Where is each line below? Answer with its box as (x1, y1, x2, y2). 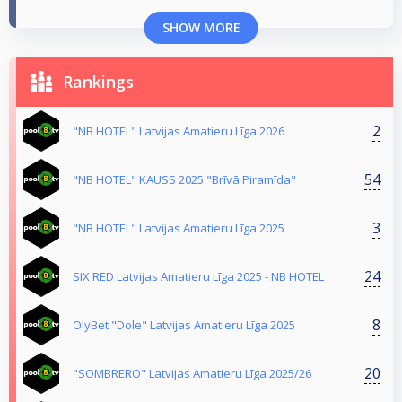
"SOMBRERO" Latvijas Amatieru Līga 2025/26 (73, 365, 311, 382)
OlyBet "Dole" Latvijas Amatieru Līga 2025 (73, 317, 295, 334)
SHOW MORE (162, 19, 240, 37)
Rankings (63, 71, 134, 93)
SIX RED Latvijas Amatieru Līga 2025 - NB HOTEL (73, 268, 324, 285)
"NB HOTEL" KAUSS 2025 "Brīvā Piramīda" (73, 171, 296, 188)
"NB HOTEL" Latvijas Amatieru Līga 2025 (73, 220, 284, 237)
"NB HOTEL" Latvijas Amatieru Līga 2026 (73, 123, 284, 140)
